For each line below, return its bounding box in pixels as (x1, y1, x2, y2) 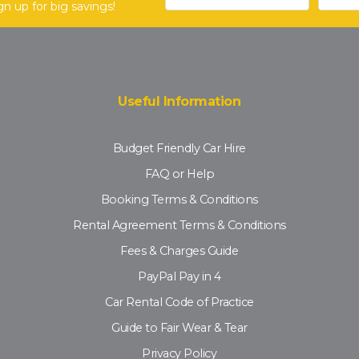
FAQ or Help (144, 167, 215, 182)
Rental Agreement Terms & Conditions (73, 218, 286, 233)
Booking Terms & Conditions (100, 192, 258, 208)
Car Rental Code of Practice (105, 295, 254, 310)
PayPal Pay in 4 (138, 269, 221, 284)
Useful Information (118, 94, 241, 110)
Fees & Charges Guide (120, 244, 239, 259)
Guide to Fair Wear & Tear (111, 321, 248, 336)
